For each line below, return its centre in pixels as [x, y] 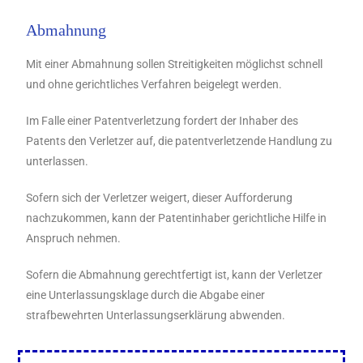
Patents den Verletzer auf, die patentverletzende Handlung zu [179, 141]
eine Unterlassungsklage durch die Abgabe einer [146, 295]
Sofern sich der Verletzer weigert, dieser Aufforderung [160, 198]
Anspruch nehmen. [74, 238]
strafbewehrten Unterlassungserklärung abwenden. [156, 315]
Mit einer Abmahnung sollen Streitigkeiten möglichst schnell [175, 64]
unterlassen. [58, 161]
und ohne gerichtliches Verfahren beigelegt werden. [154, 84]
